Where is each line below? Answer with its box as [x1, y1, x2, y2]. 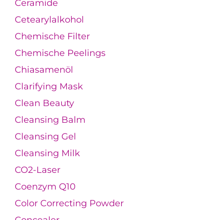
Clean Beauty [15, 97, 74, 109]
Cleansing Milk [15, 147, 80, 159]
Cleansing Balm [15, 114, 85, 125]
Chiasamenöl [15, 64, 73, 75]
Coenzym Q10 [15, 181, 76, 192]
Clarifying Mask [15, 81, 83, 92]
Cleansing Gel [15, 131, 76, 142]
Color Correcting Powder [15, 197, 124, 209]
